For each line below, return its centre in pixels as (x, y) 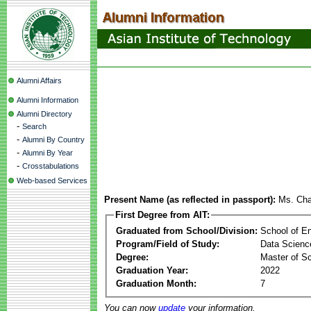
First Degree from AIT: (162, 215)
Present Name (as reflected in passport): (190, 200)
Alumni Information (48, 100)
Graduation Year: (152, 270)
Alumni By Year (48, 153)
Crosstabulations (51, 166)
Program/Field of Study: (168, 244)
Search (34, 126)
